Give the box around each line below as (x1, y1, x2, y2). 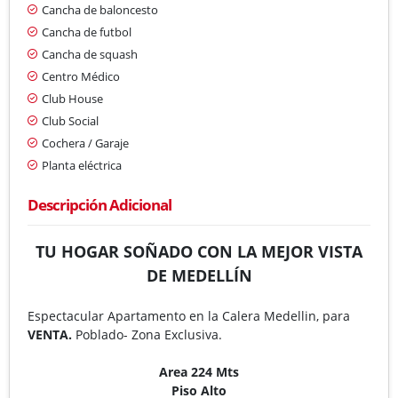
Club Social (42, 112, 99, 129)
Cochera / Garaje (42, 134, 129, 151)
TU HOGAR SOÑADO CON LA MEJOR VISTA (36, 240, 362, 262)
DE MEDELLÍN (146, 264, 252, 286)
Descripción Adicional (28, 194, 171, 215)
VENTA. (28, 325, 76, 343)
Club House (42, 90, 103, 107)
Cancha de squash (42, 45, 138, 62)
